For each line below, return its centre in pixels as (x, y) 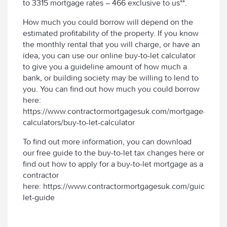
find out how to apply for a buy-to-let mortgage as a (113, 164)
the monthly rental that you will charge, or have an (111, 44)
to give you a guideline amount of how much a (105, 66)
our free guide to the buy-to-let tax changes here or (113, 153)
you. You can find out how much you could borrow (111, 89)
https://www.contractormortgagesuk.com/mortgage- (114, 111)
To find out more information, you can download (107, 141)
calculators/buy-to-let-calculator (79, 122)
